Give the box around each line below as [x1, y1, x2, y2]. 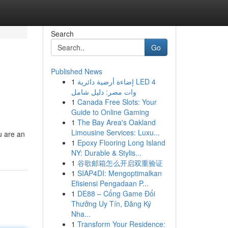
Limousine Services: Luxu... [71, 127, 160, 137]
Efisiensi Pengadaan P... [71, 178, 149, 188]
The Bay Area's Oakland [77, 117, 156, 127]
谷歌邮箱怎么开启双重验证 [77, 158, 163, 168]
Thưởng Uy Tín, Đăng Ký [71, 198, 151, 209]
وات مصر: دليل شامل [71, 87, 136, 97]
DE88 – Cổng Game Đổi [77, 188, 155, 198]
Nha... [71, 209, 91, 219]
